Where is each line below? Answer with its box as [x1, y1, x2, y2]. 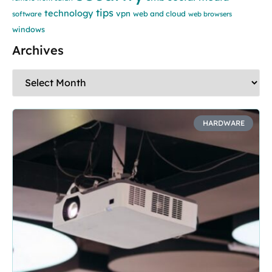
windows [12, 24, 45, 34]
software [12, 9, 42, 18]
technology [44, 7, 93, 19]
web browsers [188, 9, 232, 18]
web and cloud [133, 8, 186, 18]
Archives [12, 42, 64, 58]
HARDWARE [202, 118, 245, 127]
